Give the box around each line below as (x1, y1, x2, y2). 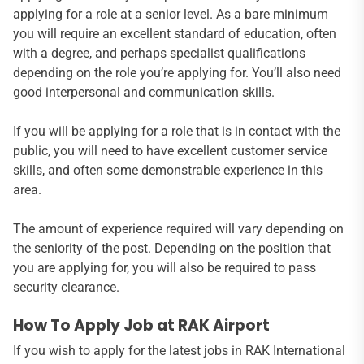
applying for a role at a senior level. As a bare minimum (13, 6, 328, 23)
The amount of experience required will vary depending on (13, 221, 344, 237)
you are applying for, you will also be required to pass (13, 260, 316, 276)
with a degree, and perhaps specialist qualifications (13, 45, 305, 62)
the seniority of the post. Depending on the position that (13, 240, 331, 257)
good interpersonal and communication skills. (13, 84, 275, 101)
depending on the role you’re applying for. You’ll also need (13, 65, 341, 81)
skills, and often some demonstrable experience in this (13, 162, 323, 179)
